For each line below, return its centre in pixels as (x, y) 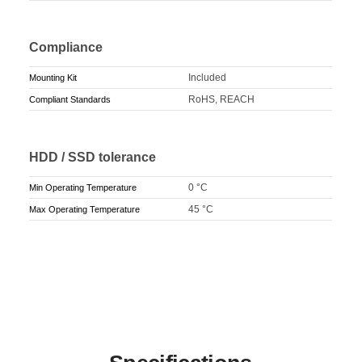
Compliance (66, 48)
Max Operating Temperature (85, 209)
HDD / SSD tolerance (93, 158)
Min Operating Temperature (83, 187)
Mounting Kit (53, 78)
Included (208, 78)
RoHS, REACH (222, 100)
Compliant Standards (70, 100)
